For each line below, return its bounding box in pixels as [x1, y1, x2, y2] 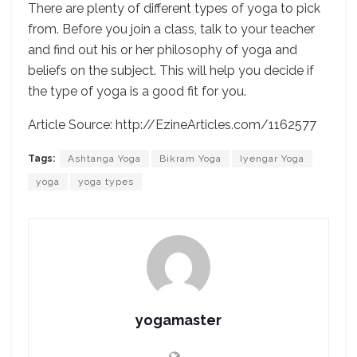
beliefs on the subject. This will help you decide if [28, 62, 314, 78]
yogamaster [135, 311, 222, 328]
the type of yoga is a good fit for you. [28, 83, 246, 99]
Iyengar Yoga [240, 152, 304, 164]
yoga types [78, 175, 134, 187]
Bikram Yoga [159, 152, 222, 164]
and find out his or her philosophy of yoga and [28, 41, 297, 57]
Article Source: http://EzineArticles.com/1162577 [28, 116, 316, 132]
